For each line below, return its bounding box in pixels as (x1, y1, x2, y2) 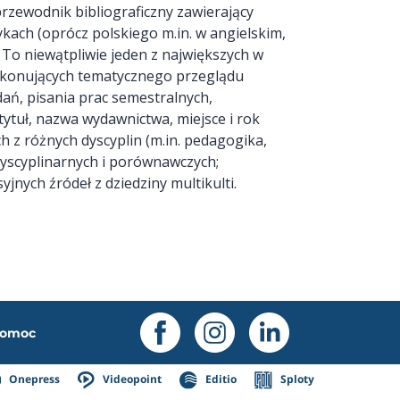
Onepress (6, 371, 61, 387)
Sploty (278, 371, 315, 387)
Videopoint (100, 371, 162, 387)
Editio (203, 371, 237, 387)
